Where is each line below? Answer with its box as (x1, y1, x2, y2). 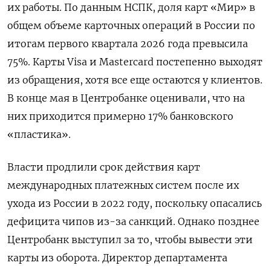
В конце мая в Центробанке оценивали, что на (7, 91, 245, 104)
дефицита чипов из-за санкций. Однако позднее (7, 215, 260, 227)
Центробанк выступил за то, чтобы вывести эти (7, 233, 253, 246)
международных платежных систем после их (7, 178, 239, 191)
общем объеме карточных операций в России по (7, 19, 255, 31)
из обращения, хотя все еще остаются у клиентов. (7, 73, 263, 86)
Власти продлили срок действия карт (7, 160, 200, 173)
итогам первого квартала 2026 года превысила (7, 37, 248, 50)
